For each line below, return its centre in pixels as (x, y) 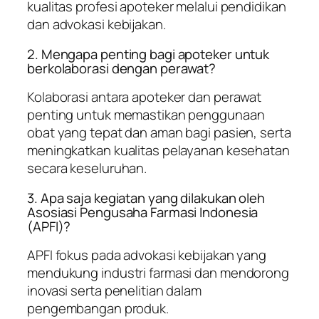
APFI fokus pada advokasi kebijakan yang (147, 255)
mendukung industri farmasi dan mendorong (158, 273)
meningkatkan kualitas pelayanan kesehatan (158, 151)
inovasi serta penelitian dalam (114, 291)
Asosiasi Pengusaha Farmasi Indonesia (143, 212)
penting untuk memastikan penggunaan (146, 115)
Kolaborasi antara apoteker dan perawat (145, 97)
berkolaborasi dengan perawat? (122, 68)
